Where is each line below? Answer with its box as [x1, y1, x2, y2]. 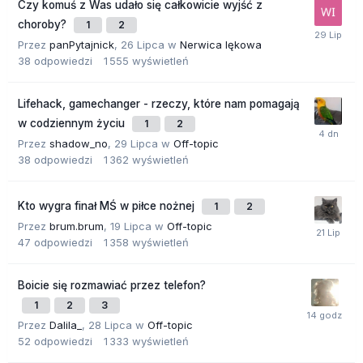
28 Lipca [88, 318, 132, 332]
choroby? [18, 18, 70, 32]
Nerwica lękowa [180, 38, 262, 52]
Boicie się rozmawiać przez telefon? [18, 279, 206, 293]
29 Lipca [114, 137, 158, 151]
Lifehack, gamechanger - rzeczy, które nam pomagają [18, 97, 300, 111]
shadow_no [49, 137, 108, 151]
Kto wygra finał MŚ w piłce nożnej [18, 199, 198, 213]
